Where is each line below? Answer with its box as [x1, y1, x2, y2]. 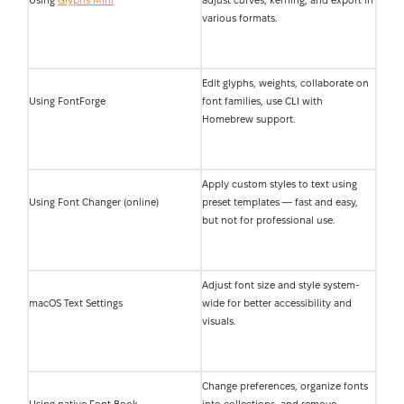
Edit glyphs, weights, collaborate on [202, 78, 369, 88]
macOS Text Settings [29, 298, 123, 308]
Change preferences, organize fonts [202, 381, 368, 391]
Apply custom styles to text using [202, 179, 357, 189]
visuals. [202, 316, 235, 326]
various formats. [202, 13, 277, 23]
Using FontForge [29, 96, 106, 106]
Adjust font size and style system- [202, 280, 360, 290]
